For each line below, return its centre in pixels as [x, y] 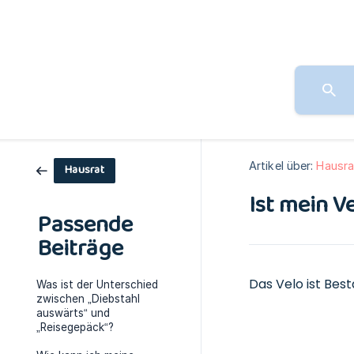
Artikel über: [281, 166]
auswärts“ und [73, 313]
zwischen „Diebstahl [88, 299]
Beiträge [80, 249]
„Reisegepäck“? [75, 327]
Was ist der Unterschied [97, 284]
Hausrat [85, 170]
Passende [85, 225]
